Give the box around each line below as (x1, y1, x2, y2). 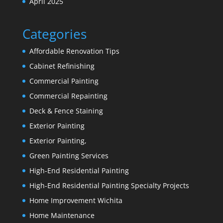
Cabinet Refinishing (29, 61, 95, 71)
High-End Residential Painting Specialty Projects (29, 181, 189, 191)
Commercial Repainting (29, 91, 108, 101)
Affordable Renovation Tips (29, 46, 119, 56)
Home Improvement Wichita (29, 196, 122, 206)
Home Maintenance (29, 211, 95, 221)
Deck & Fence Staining (29, 106, 103, 116)
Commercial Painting (29, 76, 99, 86)
